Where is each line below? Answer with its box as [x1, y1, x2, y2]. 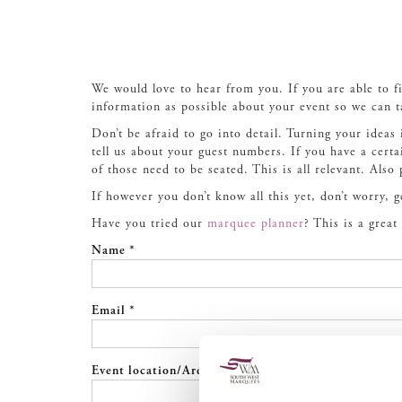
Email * [92, 302, 135, 319]
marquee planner [207, 215, 304, 232]
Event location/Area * [92, 363, 219, 380]
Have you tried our [92, 215, 207, 232]
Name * [92, 242, 135, 259]
